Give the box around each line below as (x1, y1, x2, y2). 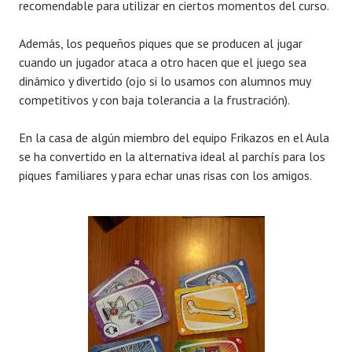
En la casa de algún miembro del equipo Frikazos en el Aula (19, 130, 329, 146)
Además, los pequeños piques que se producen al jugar (19, 35, 302, 52)
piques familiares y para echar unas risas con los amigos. (19, 167, 312, 184)
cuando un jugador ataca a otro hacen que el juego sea (19, 54, 306, 71)
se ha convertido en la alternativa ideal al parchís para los (19, 148, 325, 165)
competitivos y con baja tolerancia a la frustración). (19, 92, 290, 108)
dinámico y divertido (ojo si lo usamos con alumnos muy (19, 73, 310, 90)
